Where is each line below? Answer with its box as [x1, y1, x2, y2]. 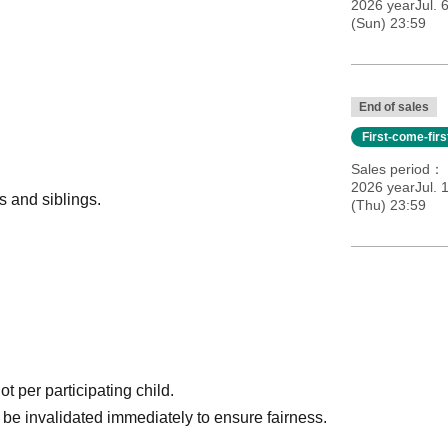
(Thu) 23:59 [350, 197, 426, 214]
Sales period [350, 161, 430, 178]
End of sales [358, 100, 429, 115]
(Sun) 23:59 [350, 15, 426, 32]
